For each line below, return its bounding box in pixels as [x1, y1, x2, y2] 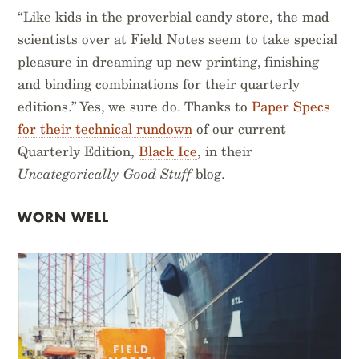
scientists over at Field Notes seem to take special [18, 31, 338, 48]
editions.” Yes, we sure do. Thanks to [18, 99, 252, 115]
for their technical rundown [18, 121, 193, 138]
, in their [197, 143, 253, 160]
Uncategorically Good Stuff [18, 166, 192, 183]
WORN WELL [18, 208, 115, 226]
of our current [192, 121, 287, 138]
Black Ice [139, 143, 198, 160]
